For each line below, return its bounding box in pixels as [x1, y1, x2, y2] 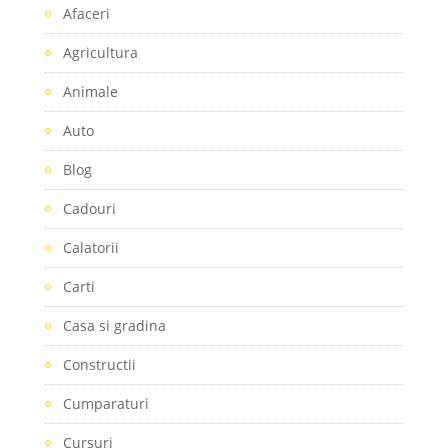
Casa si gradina [62, 316, 166, 335]
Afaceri [62, 4, 110, 23]
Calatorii [62, 238, 119, 257]
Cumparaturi [62, 394, 149, 413]
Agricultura [62, 43, 138, 62]
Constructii [62, 355, 136, 374]
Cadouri [62, 199, 116, 218]
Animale [62, 82, 118, 101]
